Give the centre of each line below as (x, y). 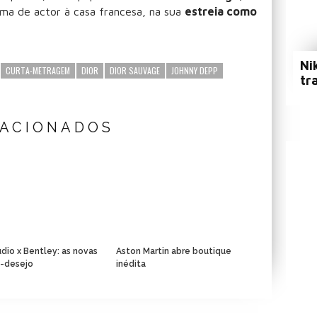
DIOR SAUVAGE (135, 70)
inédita (131, 264)
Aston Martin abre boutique (174, 251)
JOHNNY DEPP (195, 70)
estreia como (221, 11)
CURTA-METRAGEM (38, 70)
